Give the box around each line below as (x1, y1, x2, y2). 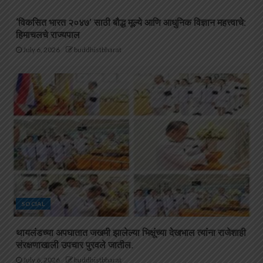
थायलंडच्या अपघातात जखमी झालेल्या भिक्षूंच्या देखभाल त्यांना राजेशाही (16, 227, 246, 239)
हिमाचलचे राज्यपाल (16, 29, 80, 41)
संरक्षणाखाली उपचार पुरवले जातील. (16, 240, 133, 251)
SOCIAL (22, 200, 45, 208)
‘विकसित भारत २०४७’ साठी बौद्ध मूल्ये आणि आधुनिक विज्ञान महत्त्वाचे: (16, 17, 246, 29)
